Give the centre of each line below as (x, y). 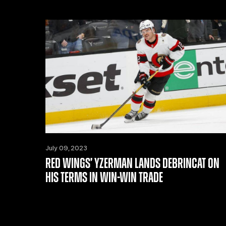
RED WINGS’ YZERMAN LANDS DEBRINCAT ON (133, 164)
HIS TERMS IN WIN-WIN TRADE (104, 178)
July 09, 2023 (67, 148)
